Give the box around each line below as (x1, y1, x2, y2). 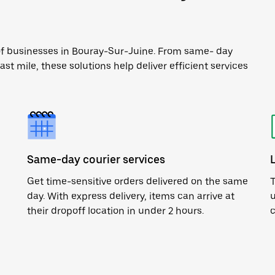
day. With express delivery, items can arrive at (27, 190, 234, 202)
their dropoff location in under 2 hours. (27, 205, 204, 217)
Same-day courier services (27, 153, 165, 166)
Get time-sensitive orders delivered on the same (27, 176, 248, 187)
